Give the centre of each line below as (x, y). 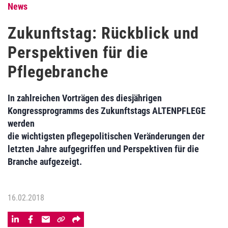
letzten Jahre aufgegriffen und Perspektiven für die (103, 149)
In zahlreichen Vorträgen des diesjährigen (85, 98)
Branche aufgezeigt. (45, 162)
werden (21, 123)
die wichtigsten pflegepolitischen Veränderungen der (106, 136)
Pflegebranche (58, 72)
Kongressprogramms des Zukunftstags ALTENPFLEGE (107, 111)
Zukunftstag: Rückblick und (104, 33)
